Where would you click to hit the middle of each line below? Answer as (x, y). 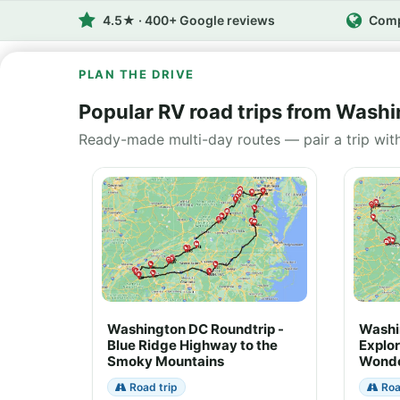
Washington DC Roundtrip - (196, 329)
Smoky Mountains (166, 361)
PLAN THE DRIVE (137, 74)
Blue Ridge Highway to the (192, 345)
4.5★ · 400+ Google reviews (189, 20)
